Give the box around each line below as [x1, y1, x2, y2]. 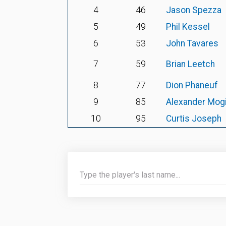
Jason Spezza [166, 5, 221, 15]
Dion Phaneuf [166, 80, 218, 90]
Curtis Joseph [166, 114, 221, 124]
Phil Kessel [166, 22, 210, 32]
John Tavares [166, 38, 218, 48]
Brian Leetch [166, 59, 215, 69]
